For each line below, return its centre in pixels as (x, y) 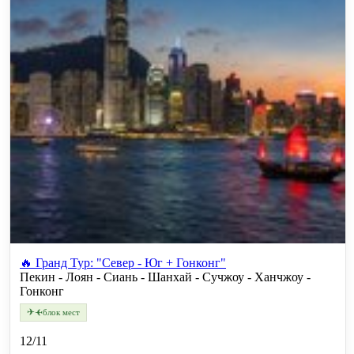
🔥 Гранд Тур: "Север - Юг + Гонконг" (123, 262)
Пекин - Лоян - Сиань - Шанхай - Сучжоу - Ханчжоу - (165, 277)
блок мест (61, 312)
